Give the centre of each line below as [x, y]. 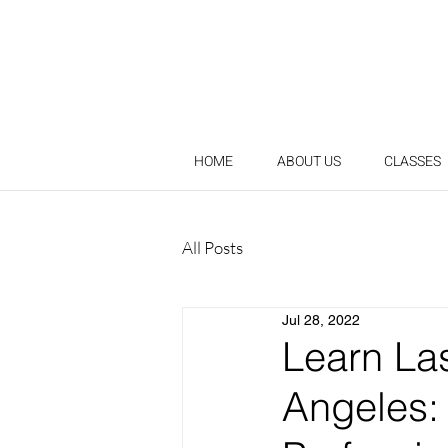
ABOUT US [308, 161]
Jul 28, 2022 [321, 319]
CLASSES [412, 161]
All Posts [212, 247]
